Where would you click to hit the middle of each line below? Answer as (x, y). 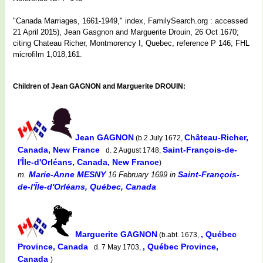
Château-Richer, (216, 137)
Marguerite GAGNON (116, 234)
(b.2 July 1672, (159, 138)
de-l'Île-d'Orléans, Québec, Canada (87, 186)
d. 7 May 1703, (117, 247)
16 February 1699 (136, 174)
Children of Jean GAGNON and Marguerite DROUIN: (99, 86)
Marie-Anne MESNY (67, 174)
